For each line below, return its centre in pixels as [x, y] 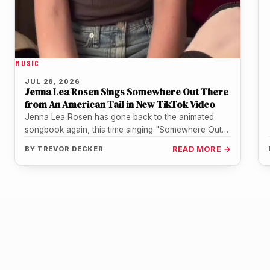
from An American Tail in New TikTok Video [120, 105]
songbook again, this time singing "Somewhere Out [123, 130]
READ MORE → [201, 149]
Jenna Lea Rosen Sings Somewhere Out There [127, 92]
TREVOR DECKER [71, 149]
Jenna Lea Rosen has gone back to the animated [119, 117]
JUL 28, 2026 [52, 82]
